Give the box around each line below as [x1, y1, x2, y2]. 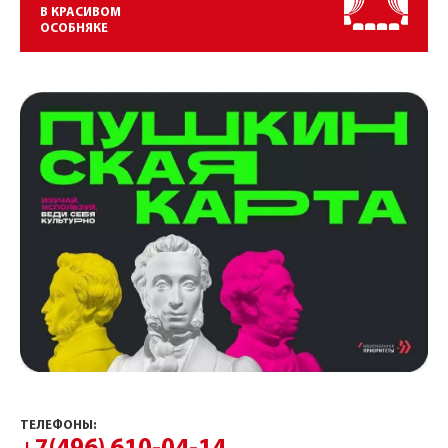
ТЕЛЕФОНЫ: [20, 419, 97, 433]
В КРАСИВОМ [40, 6, 121, 20]
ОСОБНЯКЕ [40, 22, 108, 36]
